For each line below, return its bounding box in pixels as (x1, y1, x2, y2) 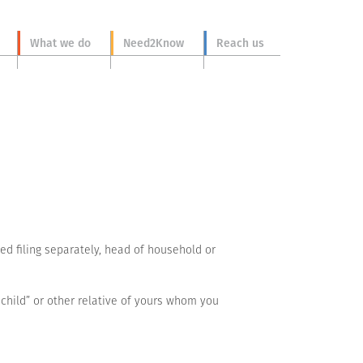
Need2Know (123, 35, 184, 52)
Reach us (216, 35, 264, 52)
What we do (30, 35, 91, 52)
